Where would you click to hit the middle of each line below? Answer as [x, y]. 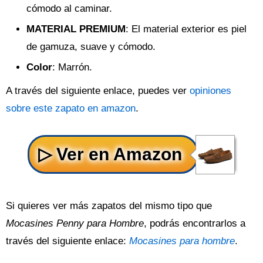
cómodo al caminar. [69, 9]
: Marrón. [72, 67]
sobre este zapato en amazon [71, 108]
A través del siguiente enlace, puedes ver [98, 91]
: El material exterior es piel [186, 29]
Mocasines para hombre [182, 241]
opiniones [210, 91]
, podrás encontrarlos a [195, 223]
